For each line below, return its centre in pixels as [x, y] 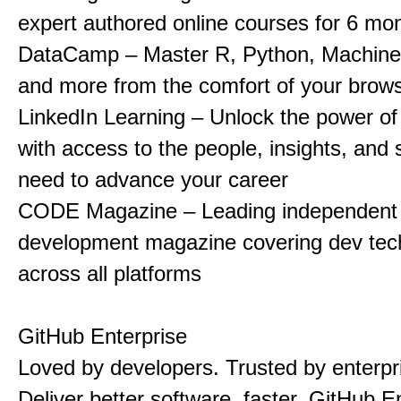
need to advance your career [153, 179]
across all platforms [110, 273]
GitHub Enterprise [102, 336]
